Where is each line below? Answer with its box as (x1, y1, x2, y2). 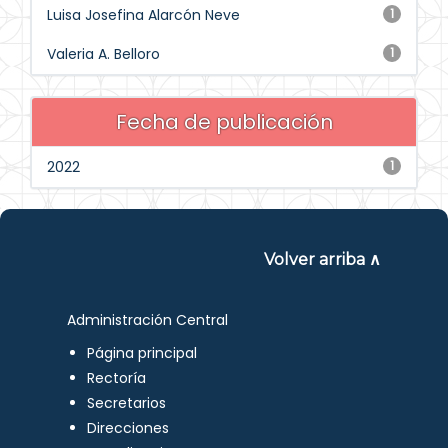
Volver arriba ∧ (263, 250, 381, 269)
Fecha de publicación (115, 108, 333, 136)
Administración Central (67, 310, 229, 330)
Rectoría (87, 368, 147, 388)
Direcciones (87, 418, 170, 438)
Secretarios (87, 393, 167, 413)
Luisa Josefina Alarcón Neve (47, 5, 240, 25)
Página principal (87, 343, 198, 363)
